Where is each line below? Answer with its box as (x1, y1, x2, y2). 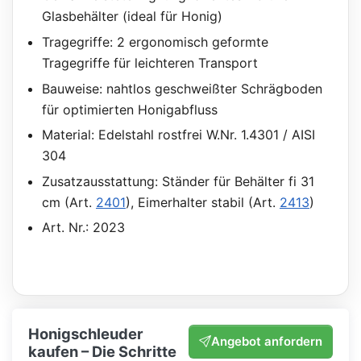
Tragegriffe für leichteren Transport (41, 55, 258, 72)
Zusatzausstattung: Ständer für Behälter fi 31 (41, 172, 314, 189)
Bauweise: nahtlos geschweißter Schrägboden (41, 80, 322, 97)
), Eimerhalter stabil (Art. (125, 193, 280, 210)
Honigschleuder (28, 324, 143, 342)
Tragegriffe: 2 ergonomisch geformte (41, 34, 268, 51)
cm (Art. (41, 193, 96, 210)
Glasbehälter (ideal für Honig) (41, 8, 222, 25)
